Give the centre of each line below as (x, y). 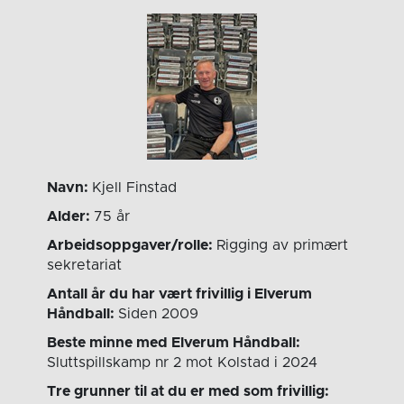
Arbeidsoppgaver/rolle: (132, 246)
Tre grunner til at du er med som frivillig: (188, 392)
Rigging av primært (283, 246)
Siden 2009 (159, 314)
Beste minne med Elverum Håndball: (174, 343)
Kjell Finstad (135, 188)
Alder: (71, 217)
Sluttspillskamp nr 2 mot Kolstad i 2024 (183, 363)
